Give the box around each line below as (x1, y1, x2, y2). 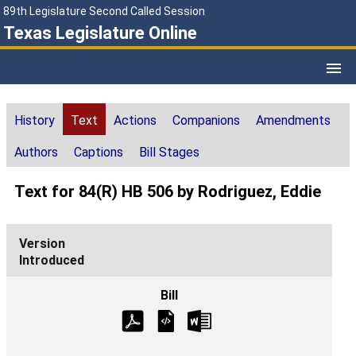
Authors (14, 145, 58, 161)
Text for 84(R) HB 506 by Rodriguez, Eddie (14, 182, 321, 202)
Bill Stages (139, 145, 199, 161)
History (14, 113, 55, 129)
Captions (74, 145, 123, 161)
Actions (114, 113, 157, 129)
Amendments (256, 113, 331, 129)
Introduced (19, 253, 84, 269)
